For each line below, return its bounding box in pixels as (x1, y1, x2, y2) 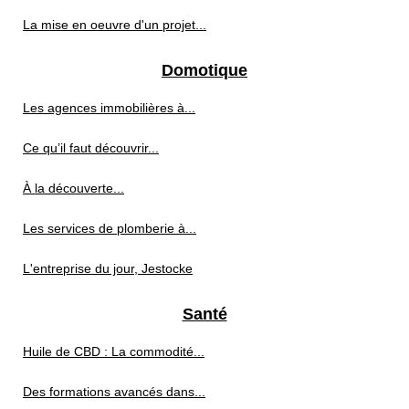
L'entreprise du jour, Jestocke (23, 260, 193, 276)
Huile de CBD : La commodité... (23, 343, 204, 359)
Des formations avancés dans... (23, 383, 205, 399)
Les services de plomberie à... (23, 220, 196, 236)
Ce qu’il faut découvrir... (23, 140, 159, 155)
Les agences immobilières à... (23, 100, 195, 115)
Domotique (162, 60, 247, 79)
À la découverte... (23, 180, 124, 195)
